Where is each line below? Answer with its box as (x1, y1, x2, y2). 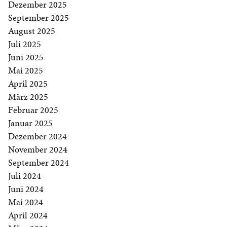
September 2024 (8, 156, 69, 169)
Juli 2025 (8, 37, 41, 51)
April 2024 (8, 209, 48, 222)
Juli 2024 (8, 169, 41, 182)
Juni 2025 (8, 51, 44, 64)
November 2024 (8, 143, 67, 156)
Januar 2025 (8, 117, 53, 130)
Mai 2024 (8, 196, 43, 209)
